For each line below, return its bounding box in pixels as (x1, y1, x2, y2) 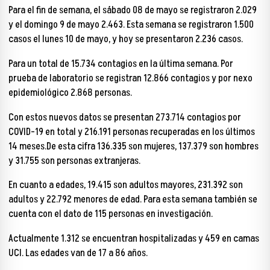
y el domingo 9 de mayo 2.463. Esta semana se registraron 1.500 (8, 17, 254, 33)
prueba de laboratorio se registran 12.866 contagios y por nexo (8, 71, 253, 86)
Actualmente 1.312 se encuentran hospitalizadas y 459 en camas (8, 231, 259, 246)
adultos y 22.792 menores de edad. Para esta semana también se (8, 192, 257, 207)
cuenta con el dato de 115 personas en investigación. (8, 207, 213, 222)
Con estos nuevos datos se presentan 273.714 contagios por (8, 110, 241, 125)
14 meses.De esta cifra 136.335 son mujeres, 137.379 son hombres (8, 139, 259, 154)
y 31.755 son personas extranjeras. (8, 153, 142, 168)
